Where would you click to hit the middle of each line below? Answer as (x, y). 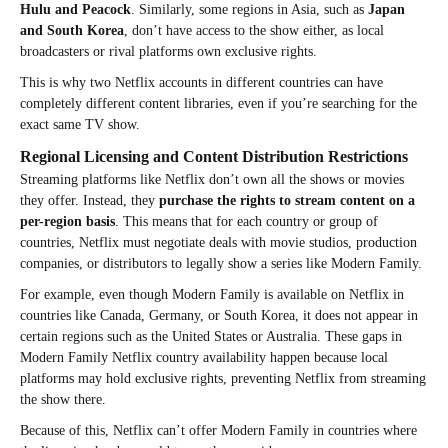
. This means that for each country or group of (246, 221)
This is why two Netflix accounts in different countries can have (201, 82)
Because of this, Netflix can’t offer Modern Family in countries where (218, 430)
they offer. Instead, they (89, 200)
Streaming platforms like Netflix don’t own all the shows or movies (212, 179)
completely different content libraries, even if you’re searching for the (218, 103)
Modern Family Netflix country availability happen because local (204, 357)
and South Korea (72, 30)
